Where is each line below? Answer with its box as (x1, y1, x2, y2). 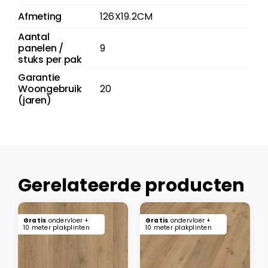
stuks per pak (17, 53, 82, 67)
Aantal (17, 30, 50, 44)
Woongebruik (17, 82, 82, 96)
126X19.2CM (99, 10, 153, 24)
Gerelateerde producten (17, 173, 245, 199)
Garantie (17, 71, 60, 85)
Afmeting (17, 10, 62, 24)
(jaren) (17, 93, 51, 108)
